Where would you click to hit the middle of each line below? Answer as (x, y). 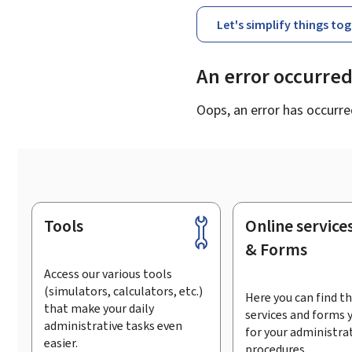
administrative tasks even (113, 325)
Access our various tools (108, 273)
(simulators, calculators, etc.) (123, 291)
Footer (54, 230)
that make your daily (99, 308)
